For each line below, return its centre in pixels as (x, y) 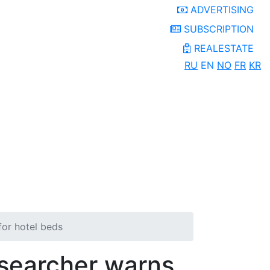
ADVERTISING (221, 10)
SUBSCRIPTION (217, 29)
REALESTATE (224, 48)
